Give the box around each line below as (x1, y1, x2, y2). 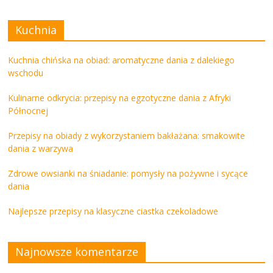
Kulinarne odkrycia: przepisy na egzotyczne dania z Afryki (8, 92, 232, 104)
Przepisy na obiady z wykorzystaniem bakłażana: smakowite (8, 130, 246, 142)
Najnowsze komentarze (15, 244, 139, 260)
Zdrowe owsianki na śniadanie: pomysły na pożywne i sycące (8, 168, 249, 180)
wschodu (8, 67, 44, 79)
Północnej (8, 105, 49, 117)
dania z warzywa (8, 143, 74, 155)
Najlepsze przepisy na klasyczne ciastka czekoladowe (8, 205, 219, 218)
